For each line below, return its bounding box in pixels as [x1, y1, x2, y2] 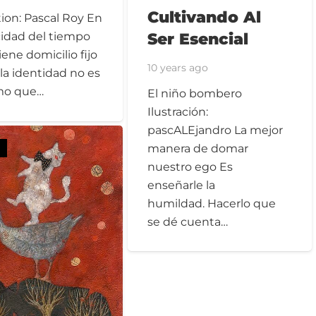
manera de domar [147, 141, 249, 155]
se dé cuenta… [147, 214, 229, 229]
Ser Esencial [147, 29, 249, 49]
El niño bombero [147, 86, 243, 100]
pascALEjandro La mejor [147, 123, 284, 137]
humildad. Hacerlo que [147, 196, 276, 210]
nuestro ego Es [147, 159, 233, 174]
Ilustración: [147, 104, 209, 119]
